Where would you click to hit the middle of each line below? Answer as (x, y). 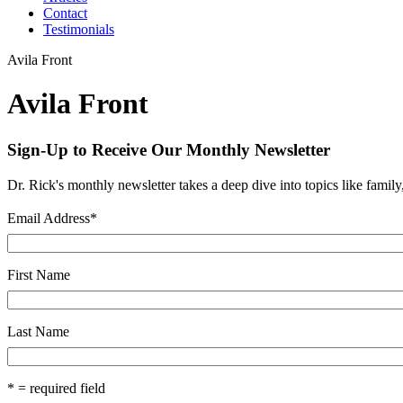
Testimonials (79, 29)
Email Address (49, 219)
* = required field (56, 389)
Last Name (38, 332)
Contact (65, 13)
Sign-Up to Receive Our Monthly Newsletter (169, 149)
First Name (39, 275)
